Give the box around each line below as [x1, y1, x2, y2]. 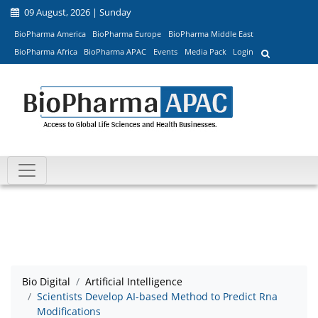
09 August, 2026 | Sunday [22, 6, 131, 18]
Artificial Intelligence [85, 275, 182, 289]
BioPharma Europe [92, 28, 162, 39]
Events [153, 46, 177, 57]
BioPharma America [13, 28, 86, 39]
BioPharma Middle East [168, 28, 253, 39]
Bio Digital [22, 275, 70, 289]
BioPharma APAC [84, 46, 147, 57]
